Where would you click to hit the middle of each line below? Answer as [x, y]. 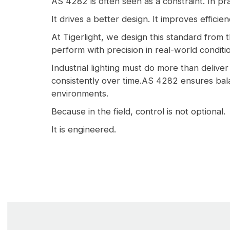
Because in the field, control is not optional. [138, 111]
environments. [80, 93]
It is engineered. [84, 129]
